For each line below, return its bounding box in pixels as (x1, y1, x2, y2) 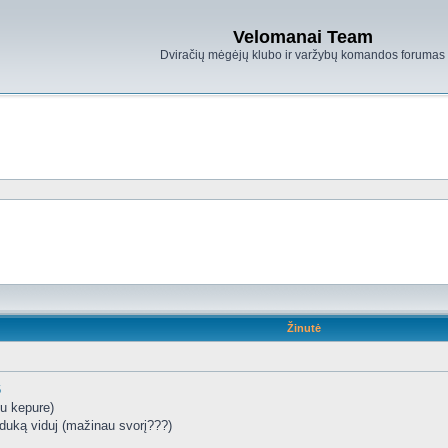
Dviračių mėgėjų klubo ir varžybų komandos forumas (160, 48, 445, 62)
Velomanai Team (232, 27, 373, 47)
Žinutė (286, 322, 321, 334)
